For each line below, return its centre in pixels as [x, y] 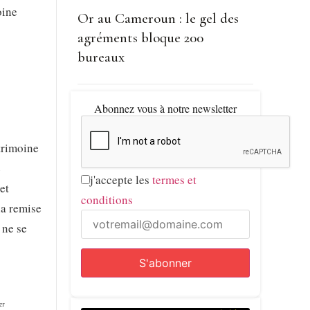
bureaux [101, 57]
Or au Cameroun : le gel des [158, 18]
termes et [174, 179]
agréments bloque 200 [140, 37]
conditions [107, 199]
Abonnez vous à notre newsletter [165, 108]
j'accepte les [121, 179]
